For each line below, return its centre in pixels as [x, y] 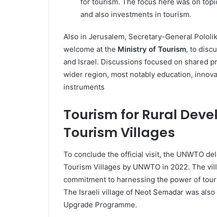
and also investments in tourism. [136, 14]
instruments [84, 87]
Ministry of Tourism [151, 49]
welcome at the [89, 49]
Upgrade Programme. [100, 204]
